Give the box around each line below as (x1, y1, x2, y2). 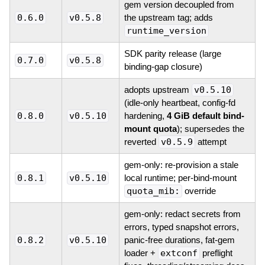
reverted (124, 136, 159, 147)
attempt (195, 136, 227, 147)
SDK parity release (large (124, 48, 221, 59)
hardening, (124, 110, 167, 121)
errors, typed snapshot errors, (124, 221, 239, 232)
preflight (199, 247, 232, 258)
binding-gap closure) (124, 61, 202, 72)
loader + (124, 247, 158, 258)
